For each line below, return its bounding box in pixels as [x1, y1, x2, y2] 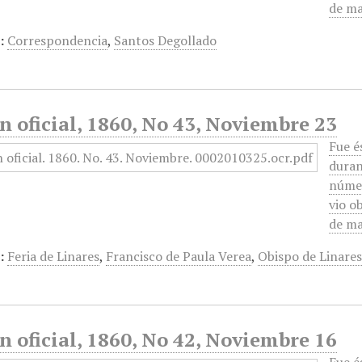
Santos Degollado [114, 32, 217, 49]
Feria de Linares [7, 247, 100, 265]
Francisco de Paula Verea [106, 247, 252, 265]
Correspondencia [7, 32, 108, 49]
